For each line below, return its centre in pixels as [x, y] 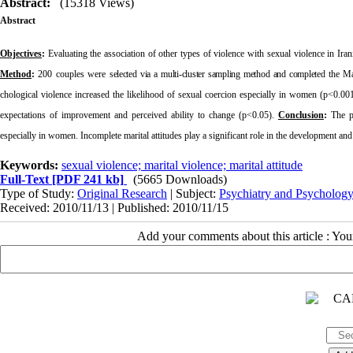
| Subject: [193, 193]
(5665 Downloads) [180, 179]
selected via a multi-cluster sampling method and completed [217, 74]
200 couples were [72, 74]
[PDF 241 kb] [86, 179]
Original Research [122, 193]
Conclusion [301, 115]
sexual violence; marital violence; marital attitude [182, 165]
